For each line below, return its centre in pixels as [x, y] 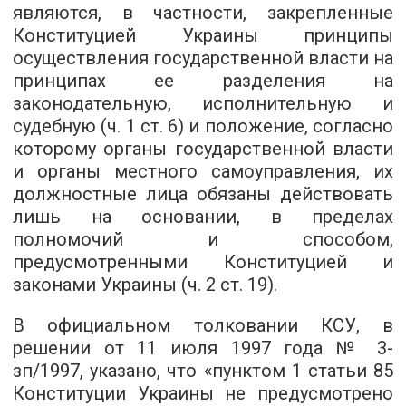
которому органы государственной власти [203, 149]
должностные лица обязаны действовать [203, 194]
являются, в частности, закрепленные [203, 13]
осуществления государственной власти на [203, 58]
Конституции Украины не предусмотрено [203, 393]
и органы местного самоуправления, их [203, 171]
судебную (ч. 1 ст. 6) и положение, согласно [203, 126]
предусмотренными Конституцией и [203, 262]
